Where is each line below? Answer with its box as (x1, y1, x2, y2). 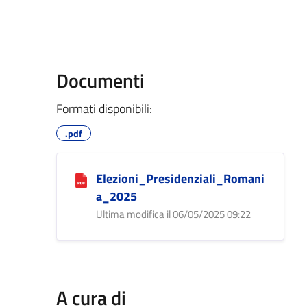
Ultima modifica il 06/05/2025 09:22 (96, 206, 251, 222)
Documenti (56, 65, 145, 95)
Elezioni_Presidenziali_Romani (96, 169, 265, 188)
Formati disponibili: (56, 99, 152, 118)
